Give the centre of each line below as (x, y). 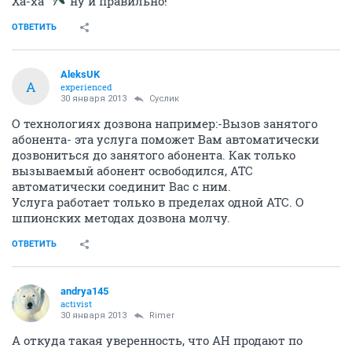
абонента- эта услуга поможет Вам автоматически (165, 139)
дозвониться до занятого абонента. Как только (154, 155)
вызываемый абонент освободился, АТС (132, 170)
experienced (86, 87)
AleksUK (80, 74)
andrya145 (84, 291)
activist (76, 304)
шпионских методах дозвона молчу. (121, 218)
